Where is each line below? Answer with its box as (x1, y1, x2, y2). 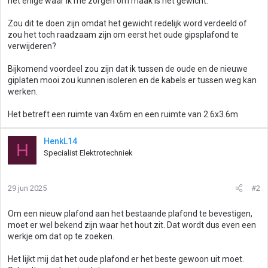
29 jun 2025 (8, 184, 47, 193)
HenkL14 (44, 136, 77, 146)
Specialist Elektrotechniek (44, 148, 133, 157)
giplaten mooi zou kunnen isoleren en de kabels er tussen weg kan (8, 75, 257, 85)
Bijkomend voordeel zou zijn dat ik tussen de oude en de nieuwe (8, 64, 248, 74)
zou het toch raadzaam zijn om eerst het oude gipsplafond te (8, 30, 239, 39)
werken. (8, 87, 38, 96)
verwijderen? (8, 41, 56, 51)
